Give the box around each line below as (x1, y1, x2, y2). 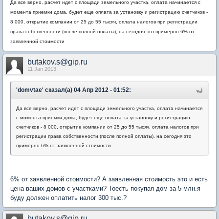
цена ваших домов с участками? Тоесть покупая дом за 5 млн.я (10, 185, 200, 192)
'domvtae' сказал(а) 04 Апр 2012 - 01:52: (16, 87, 131, 93)
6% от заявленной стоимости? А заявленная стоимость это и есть (10, 175, 208, 183)
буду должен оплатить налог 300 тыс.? (10, 194, 127, 201)
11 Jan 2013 (27, 66, 56, 72)
